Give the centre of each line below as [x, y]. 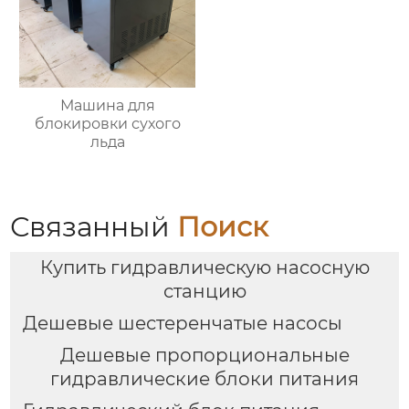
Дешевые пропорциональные [204, 355]
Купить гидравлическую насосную [204, 268]
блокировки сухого [107, 123]
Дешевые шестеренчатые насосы [182, 324]
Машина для [107, 105]
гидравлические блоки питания [204, 378]
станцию [204, 292]
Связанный [94, 226]
